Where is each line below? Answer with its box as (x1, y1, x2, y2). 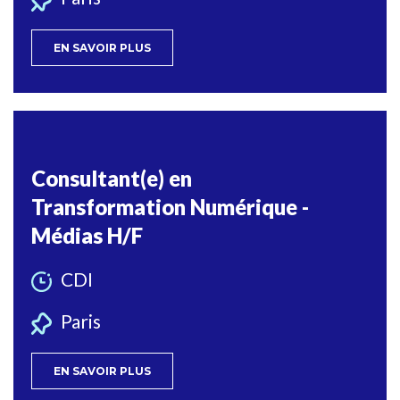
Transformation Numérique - (31, 193, 309, 220)
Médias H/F (31, 221, 143, 248)
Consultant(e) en (31, 164, 192, 191)
